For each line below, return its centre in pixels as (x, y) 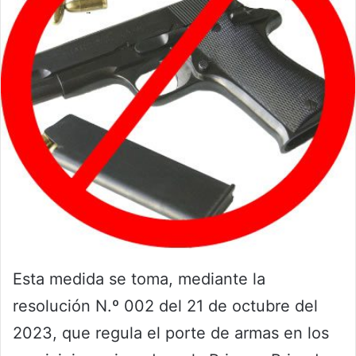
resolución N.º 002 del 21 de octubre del (165, 306)
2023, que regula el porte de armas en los (171, 333)
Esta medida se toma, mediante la (139, 279)
